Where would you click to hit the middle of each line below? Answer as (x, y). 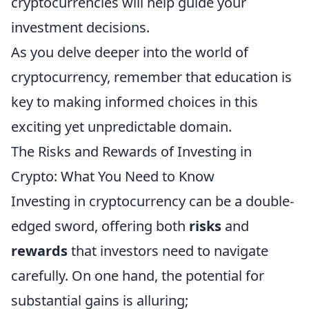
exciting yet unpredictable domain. (121, 126)
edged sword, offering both (100, 226)
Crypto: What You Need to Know (113, 176)
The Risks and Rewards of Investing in (131, 151)
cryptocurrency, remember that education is (151, 77)
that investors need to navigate (168, 250)
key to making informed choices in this (134, 101)
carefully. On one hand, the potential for (138, 275)
